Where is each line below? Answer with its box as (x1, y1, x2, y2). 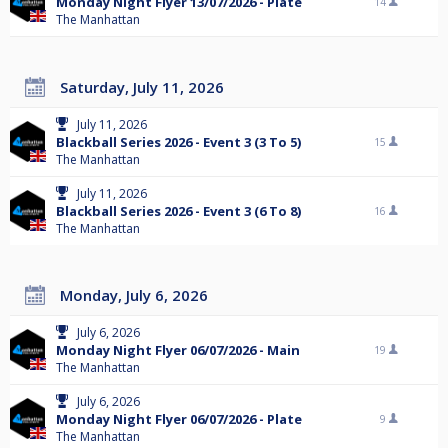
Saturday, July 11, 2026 (68, 77, 224, 98)
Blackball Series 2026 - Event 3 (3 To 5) (56, 133, 301, 152)
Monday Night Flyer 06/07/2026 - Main (56, 341, 300, 360)
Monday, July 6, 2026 (73, 285, 208, 306)
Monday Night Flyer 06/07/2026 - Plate (56, 410, 302, 429)
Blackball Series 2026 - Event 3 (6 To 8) (56, 202, 301, 221)
